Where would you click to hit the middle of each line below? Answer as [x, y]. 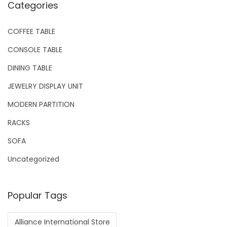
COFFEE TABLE [31, 31]
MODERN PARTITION [41, 104]
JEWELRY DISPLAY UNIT [45, 86]
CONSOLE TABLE [35, 49]
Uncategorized [33, 159]
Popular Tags [37, 195]
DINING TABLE [30, 68]
